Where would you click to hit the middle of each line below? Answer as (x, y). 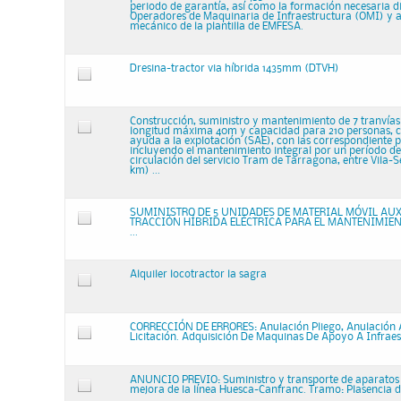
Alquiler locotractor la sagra (198, 274)
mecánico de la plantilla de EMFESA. (217, 26)
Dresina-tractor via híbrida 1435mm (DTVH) (235, 68)
